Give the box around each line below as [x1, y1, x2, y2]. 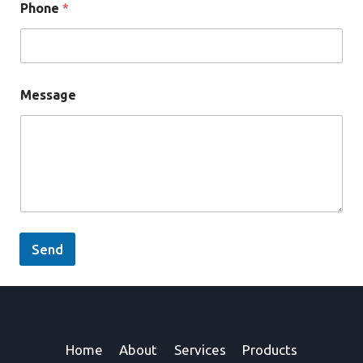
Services [173, 341, 226, 357]
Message [20, 88, 76, 102]
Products [242, 341, 298, 357]
